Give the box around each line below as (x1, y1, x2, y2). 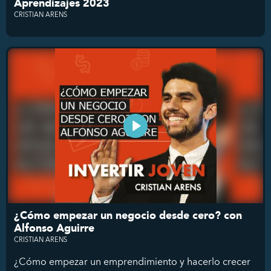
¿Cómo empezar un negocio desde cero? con (14, 206, 242, 224)
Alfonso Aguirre (14, 219, 94, 237)
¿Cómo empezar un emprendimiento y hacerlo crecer (14, 253, 250, 269)
